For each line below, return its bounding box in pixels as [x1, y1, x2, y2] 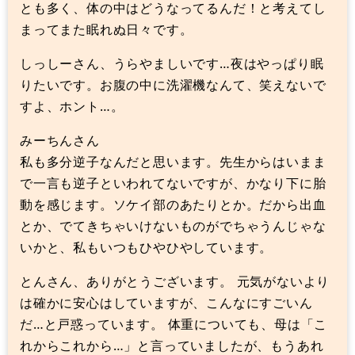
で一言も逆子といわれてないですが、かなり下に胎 [20, 174, 326, 192]
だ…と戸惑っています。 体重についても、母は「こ [20, 315, 328, 333]
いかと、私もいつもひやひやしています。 [20, 238, 273, 256]
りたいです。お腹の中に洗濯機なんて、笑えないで [20, 75, 326, 94]
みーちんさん [20, 131, 100, 149]
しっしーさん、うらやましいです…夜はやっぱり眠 [20, 54, 324, 72]
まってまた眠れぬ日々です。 [20, 20, 193, 38]
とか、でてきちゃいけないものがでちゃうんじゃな [20, 216, 326, 235]
